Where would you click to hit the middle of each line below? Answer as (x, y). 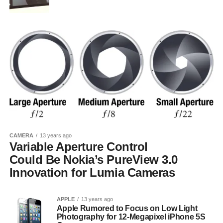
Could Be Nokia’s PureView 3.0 (93, 159)
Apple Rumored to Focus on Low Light (127, 208)
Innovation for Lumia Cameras (92, 172)
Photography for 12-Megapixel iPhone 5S (131, 217)
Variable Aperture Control (78, 146)
